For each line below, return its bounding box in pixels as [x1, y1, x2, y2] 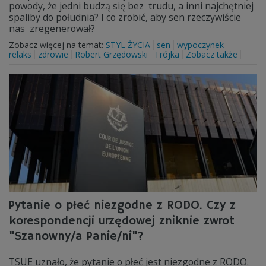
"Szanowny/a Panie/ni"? [9, 229, 144, 244]
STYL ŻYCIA [106, 39, 150, 50]
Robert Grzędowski [75, 49, 148, 60]
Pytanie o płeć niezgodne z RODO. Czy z [9, 198, 236, 213]
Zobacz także [186, 49, 237, 60]
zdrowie [38, 49, 68, 60]
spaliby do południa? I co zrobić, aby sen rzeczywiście [9, 11, 241, 24]
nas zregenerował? [9, 22, 95, 35]
